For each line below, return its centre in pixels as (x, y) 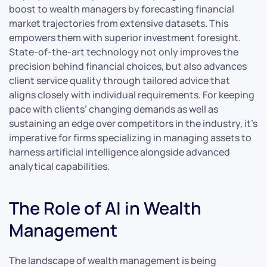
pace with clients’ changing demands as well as (114, 109)
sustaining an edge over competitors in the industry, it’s (133, 124)
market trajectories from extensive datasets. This (119, 24)
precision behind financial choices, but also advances (128, 66)
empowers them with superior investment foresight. (125, 38)
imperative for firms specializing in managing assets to (130, 138)
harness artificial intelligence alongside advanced (119, 152)
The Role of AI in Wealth (105, 208)
